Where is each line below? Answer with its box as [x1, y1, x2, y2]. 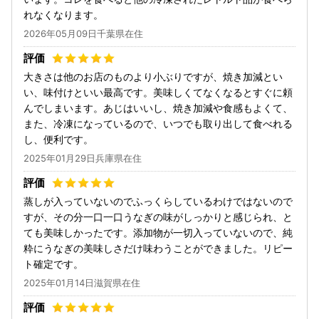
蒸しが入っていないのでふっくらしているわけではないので [23, 195, 293, 208]
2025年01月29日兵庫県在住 [23, 152, 142, 164]
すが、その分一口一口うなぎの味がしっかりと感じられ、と [23, 211, 293, 224]
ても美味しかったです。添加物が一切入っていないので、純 [23, 226, 293, 239]
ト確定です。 [23, 258, 83, 271]
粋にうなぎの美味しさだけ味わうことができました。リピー [23, 242, 293, 255]
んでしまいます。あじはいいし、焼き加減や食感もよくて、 [23, 102, 293, 115]
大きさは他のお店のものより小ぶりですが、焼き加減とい [23, 70, 283, 83]
